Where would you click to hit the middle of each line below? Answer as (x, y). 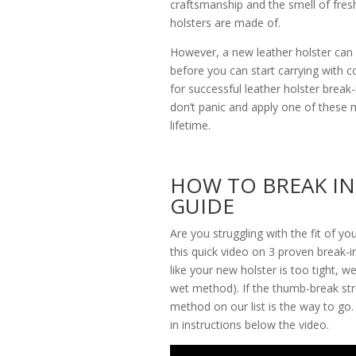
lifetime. (191, 126)
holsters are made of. (226, 23)
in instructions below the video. (250, 325)
